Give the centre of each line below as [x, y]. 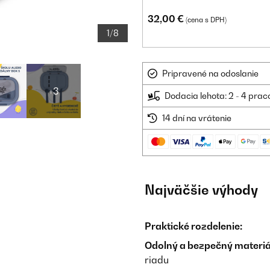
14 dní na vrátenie [197, 118]
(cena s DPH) [206, 20]
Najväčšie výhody [201, 190]
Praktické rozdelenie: [193, 226]
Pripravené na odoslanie [210, 73]
